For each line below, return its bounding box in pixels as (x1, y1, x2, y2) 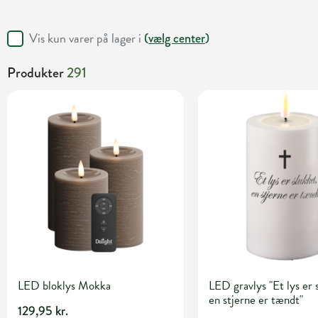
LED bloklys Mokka (18, 277, 111, 295)
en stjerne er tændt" (208, 291, 303, 309)
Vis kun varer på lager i (29, 28, 144, 48)
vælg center (148, 29, 205, 48)
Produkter (7, 62, 67, 84)
